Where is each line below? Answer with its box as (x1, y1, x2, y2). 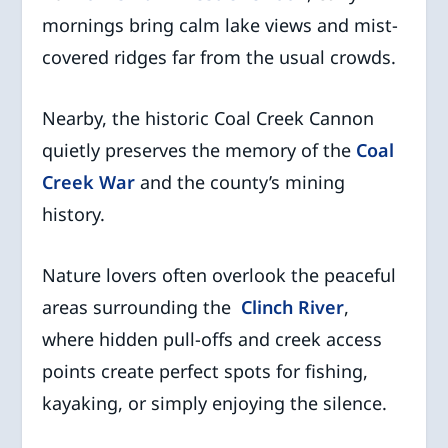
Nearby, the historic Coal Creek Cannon (42, 105, 375, 130)
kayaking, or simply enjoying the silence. (42, 390, 388, 415)
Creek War (42, 169, 141, 194)
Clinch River (241, 294, 345, 319)
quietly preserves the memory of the (42, 137, 357, 162)
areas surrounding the (42, 294, 242, 319)
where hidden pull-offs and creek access (42, 326, 383, 351)
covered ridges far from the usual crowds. (42, 45, 397, 70)
